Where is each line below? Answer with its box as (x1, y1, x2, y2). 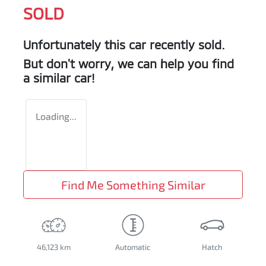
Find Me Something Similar (61, 178, 205, 192)
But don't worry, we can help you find (23, 56, 234, 71)
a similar (23, 71, 74, 85)
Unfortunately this (23, 37, 129, 52)
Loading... (36, 110, 77, 122)
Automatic (115, 242, 151, 252)
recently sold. (146, 37, 225, 52)
